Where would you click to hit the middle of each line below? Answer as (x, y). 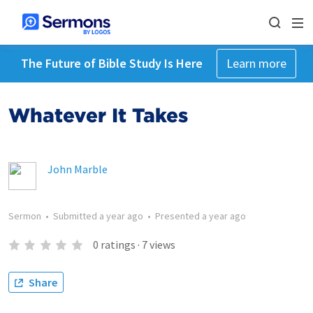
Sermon (25, 216)
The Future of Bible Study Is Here (111, 63)
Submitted (76, 216)
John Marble (78, 169)
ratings (118, 245)
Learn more (256, 63)
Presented (179, 216)
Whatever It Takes (98, 115)
